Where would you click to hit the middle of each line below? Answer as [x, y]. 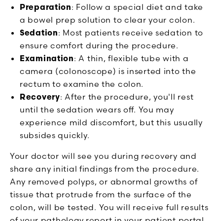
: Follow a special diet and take [137, 7]
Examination [47, 58]
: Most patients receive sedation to [130, 32]
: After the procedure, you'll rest [127, 96]
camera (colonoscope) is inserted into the [108, 71]
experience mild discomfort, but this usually [111, 122]
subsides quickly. [55, 135]
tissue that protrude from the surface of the [101, 194]
